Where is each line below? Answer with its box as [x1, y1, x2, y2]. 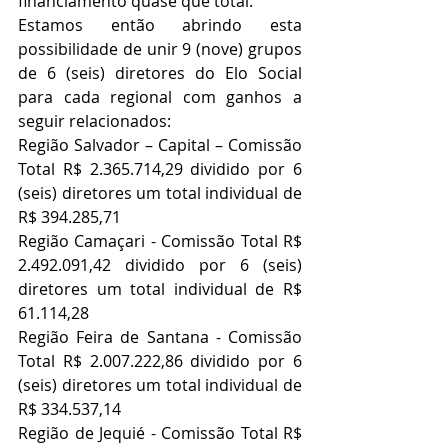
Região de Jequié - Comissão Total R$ [18, 422, 302, 445]
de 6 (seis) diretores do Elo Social [18, 62, 302, 85]
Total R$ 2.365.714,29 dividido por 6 [18, 158, 302, 181]
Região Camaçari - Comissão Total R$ [18, 230, 302, 253]
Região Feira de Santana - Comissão [18, 326, 302, 349]
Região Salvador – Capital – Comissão [18, 134, 302, 157]
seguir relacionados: [18, 110, 171, 133]
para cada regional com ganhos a [18, 86, 302, 109]
